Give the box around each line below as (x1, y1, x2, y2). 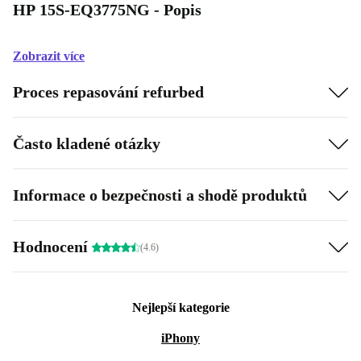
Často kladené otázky (13, 134, 160, 152)
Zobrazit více (13, 49, 85, 63)
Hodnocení (13, 237, 92, 255)
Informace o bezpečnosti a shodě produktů (13, 185, 307, 204)
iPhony (161, 331, 200, 345)
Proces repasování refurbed (13, 82, 204, 101)
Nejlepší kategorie (131, 301, 230, 314)
